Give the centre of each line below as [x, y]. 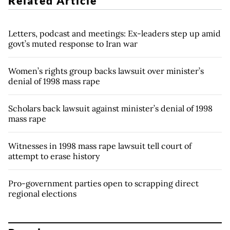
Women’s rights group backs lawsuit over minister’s [106, 71]
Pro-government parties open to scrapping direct [103, 184]
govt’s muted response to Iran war [73, 44]
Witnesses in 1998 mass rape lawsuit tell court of [100, 146]
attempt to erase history [54, 156]
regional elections [42, 194]
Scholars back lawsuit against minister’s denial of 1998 [110, 109]
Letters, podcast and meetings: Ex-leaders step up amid [114, 34]
